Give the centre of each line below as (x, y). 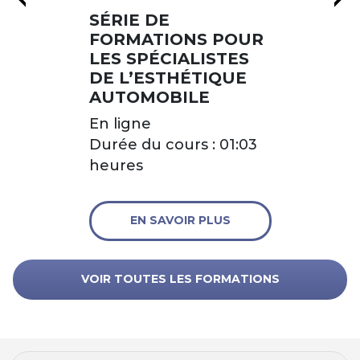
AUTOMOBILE (149, 97)
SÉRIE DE (129, 20)
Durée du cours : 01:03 (173, 144)
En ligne (120, 123)
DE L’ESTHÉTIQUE (168, 78)
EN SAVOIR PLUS (180, 220)
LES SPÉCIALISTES (169, 58)
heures (116, 165)
